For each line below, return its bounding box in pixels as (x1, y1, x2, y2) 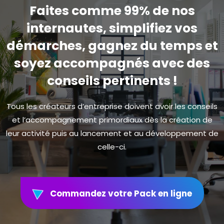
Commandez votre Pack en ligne (43, 187, 192, 200)
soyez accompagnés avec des (14, 54, 210, 72)
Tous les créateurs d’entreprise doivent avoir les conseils (6, 101, 217, 112)
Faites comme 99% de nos (29, 2, 195, 20)
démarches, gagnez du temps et (6, 37, 218, 55)
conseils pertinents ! (46, 72, 177, 90)
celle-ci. (97, 141, 126, 152)
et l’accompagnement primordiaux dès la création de (11, 114, 212, 125)
